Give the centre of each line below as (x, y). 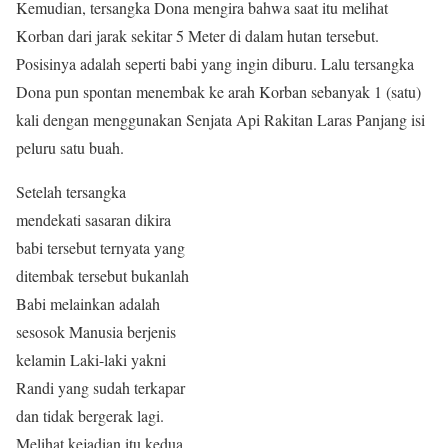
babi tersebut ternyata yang (100, 247)
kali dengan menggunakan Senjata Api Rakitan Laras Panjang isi (220, 119)
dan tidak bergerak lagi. (90, 415)
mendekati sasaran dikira (93, 219)
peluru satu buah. (70, 147)
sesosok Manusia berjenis (96, 331)
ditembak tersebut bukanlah (102, 275)
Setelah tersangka (71, 191)
